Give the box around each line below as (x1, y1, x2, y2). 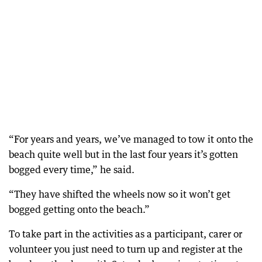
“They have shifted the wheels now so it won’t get (9, 188, 230, 200)
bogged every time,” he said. (9, 164, 135, 175)
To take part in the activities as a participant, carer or (9, 228, 242, 240)
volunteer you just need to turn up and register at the (9, 243, 243, 255)
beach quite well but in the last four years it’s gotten (9, 149, 238, 160)
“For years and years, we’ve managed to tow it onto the (9, 133, 253, 145)
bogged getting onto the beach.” (9, 204, 150, 215)
